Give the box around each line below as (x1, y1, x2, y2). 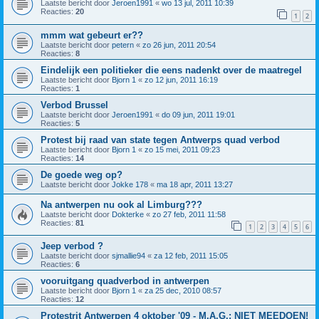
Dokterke (112, 209, 144, 219)
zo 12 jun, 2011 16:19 (145, 75, 218, 84)
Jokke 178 (112, 179, 148, 189)
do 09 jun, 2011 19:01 (162, 110, 235, 119)
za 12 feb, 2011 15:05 (154, 251, 228, 261)
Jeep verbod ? (41, 241, 103, 252)
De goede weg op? (41, 169, 122, 180)
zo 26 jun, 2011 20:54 (142, 40, 216, 49)
